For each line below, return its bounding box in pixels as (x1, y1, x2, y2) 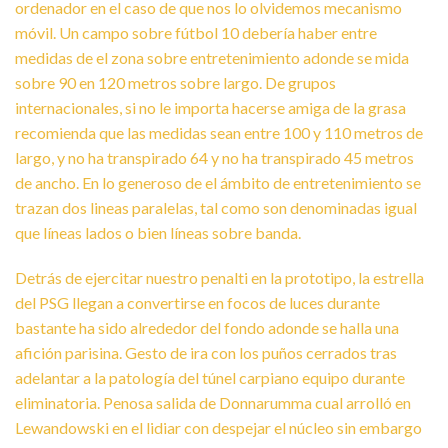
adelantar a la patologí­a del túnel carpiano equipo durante (15, 368, 405, 388)
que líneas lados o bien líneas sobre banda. (15, 222, 301, 242)
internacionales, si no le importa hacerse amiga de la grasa (15, 97, 406, 117)
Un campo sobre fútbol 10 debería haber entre (59, 22, 377, 42)
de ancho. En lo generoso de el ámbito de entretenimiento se (15, 172, 421, 192)
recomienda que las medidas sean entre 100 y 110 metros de (15, 122, 423, 142)
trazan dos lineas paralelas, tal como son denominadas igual (15, 197, 417, 217)
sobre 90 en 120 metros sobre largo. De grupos (15, 72, 336, 92)
